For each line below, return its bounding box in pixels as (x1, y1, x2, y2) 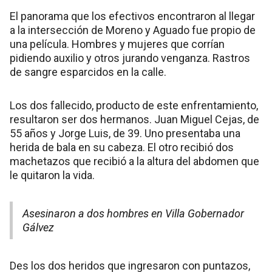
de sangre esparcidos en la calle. (10, 65, 166, 78)
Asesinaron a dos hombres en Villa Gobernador (22, 206, 244, 220)
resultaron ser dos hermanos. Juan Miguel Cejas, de (10, 112, 259, 126)
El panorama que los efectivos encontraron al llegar (10, 9, 255, 22)
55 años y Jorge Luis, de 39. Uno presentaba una (10, 126, 240, 140)
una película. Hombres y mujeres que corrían (10, 37, 225, 50)
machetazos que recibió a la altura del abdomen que (10, 154, 259, 168)
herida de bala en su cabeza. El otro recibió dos (10, 140, 234, 154)
